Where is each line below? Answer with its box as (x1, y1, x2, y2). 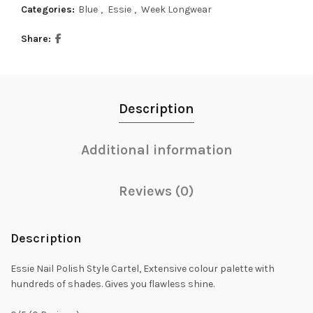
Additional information (80, 141, 233, 158)
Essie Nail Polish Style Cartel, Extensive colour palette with (10, 262, 275, 275)
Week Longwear (141, 3, 212, 15)
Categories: (21, 3, 77, 15)
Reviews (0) (119, 182, 194, 199)
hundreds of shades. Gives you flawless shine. (10, 277, 214, 290)
